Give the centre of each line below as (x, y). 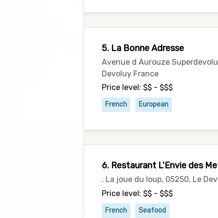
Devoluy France (130, 74)
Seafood (152, 210)
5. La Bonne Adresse (143, 48)
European (154, 104)
